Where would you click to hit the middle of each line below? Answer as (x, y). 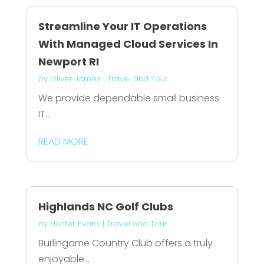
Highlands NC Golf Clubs (105, 206)
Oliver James (75, 79)
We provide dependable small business (128, 98)
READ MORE (63, 142)
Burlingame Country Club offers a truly (125, 243)
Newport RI (68, 62)
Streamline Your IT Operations (122, 27)
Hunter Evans (75, 223)
